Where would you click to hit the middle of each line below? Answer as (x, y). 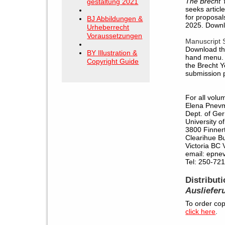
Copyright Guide (113, 62)
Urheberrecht (108, 27)
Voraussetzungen (115, 36)
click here (201, 211)
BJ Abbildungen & (115, 19)
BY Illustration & (112, 53)
